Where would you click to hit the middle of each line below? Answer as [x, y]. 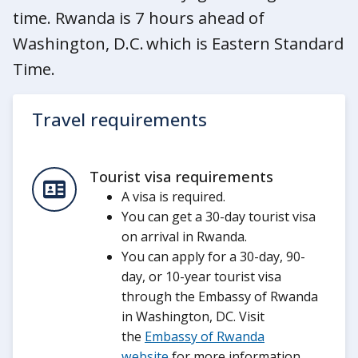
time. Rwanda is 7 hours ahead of [139, 17]
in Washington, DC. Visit [193, 316]
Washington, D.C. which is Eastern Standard [178, 43]
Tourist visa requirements [181, 176]
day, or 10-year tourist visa [201, 276]
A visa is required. [175, 196]
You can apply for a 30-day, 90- [213, 256]
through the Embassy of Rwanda [220, 296]
